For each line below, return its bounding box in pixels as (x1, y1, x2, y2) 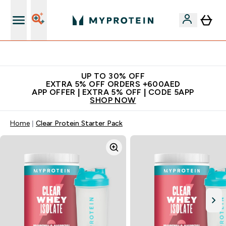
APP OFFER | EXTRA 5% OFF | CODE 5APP (32, 88, 194, 96)
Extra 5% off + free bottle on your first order (46, 49, 192, 58)
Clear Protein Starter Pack (36, 119, 123, 127)
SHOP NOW (90, 96, 136, 104)
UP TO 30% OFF (81, 72, 145, 80)
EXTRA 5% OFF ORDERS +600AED (45, 80, 181, 88)
